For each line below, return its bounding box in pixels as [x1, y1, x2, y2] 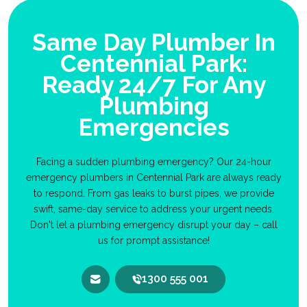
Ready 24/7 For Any [41, 70, 266, 99]
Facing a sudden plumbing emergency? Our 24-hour [36, 156, 271, 167]
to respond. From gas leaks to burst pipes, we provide [33, 187, 274, 199]
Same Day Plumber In [32, 27, 275, 56]
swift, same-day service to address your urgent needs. [33, 203, 274, 214]
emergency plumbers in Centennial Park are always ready [25, 171, 282, 183]
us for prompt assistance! [97, 234, 210, 246]
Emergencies [77, 112, 230, 141]
